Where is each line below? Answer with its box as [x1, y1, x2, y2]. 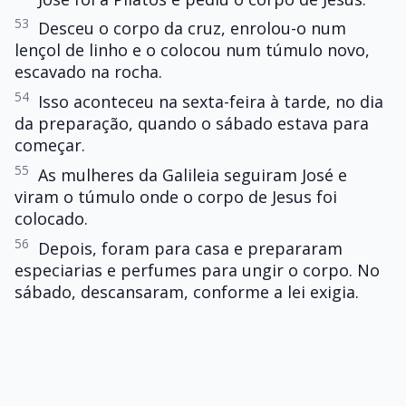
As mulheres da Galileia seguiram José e [38, 164, 347, 187]
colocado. [14, 208, 88, 230]
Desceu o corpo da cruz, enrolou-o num [38, 17, 346, 40]
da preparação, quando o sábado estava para [14, 112, 369, 135]
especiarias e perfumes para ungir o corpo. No [14, 258, 380, 281]
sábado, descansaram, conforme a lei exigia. [14, 280, 359, 303]
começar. [14, 134, 85, 157]
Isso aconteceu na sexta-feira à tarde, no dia [38, 91, 383, 113]
